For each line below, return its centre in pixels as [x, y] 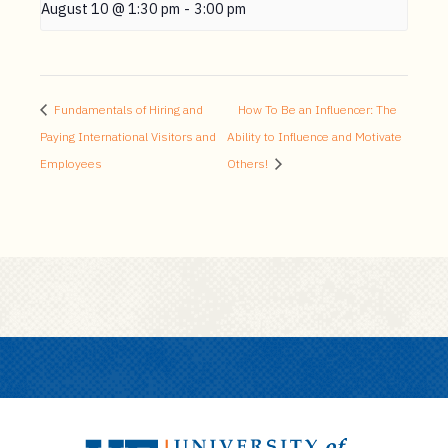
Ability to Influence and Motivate [314, 137]
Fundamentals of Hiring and [127, 110]
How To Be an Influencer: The [317, 110]
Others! [248, 164]
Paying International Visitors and [128, 137]
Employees [71, 164]
